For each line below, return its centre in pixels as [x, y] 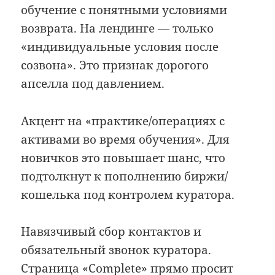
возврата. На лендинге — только [118, 29]
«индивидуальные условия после [120, 47]
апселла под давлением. [93, 84]
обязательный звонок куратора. [116, 250]
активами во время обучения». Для [126, 139]
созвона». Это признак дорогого [115, 65]
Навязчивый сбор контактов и [111, 232]
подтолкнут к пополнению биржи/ [125, 176]
